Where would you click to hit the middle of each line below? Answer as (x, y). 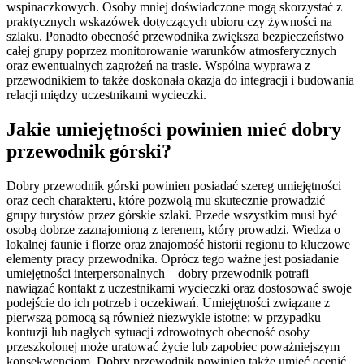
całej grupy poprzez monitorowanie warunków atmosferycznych (171, 51)
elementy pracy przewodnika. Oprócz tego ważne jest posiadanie (173, 259)
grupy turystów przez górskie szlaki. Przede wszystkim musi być (172, 215)
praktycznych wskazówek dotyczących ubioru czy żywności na (169, 22)
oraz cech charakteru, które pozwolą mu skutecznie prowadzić (166, 201)
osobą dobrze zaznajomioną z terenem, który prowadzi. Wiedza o (173, 230)
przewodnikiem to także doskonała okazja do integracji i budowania (180, 80)
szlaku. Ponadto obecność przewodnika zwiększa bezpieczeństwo (175, 37)
